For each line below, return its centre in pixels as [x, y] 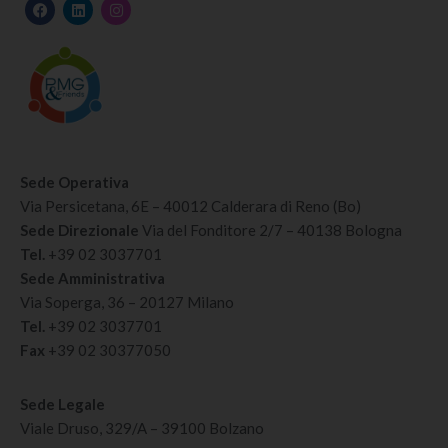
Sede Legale [62, 404]
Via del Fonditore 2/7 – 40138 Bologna [272, 230]
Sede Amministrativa [92, 278]
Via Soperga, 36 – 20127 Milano [127, 302]
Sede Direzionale [81, 230]
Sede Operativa [74, 182]
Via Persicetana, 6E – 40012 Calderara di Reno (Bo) [190, 206]
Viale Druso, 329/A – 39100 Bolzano [142, 428]
